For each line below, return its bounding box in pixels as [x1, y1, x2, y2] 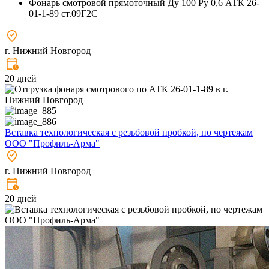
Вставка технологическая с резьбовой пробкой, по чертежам [5, 127, 253, 138]
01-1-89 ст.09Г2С [29, 8, 98, 19]
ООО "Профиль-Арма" [5, 138, 100, 148]
